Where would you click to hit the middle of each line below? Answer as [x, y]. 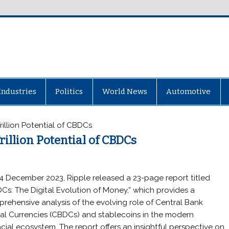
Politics [69, 91]
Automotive [189, 91]
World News [124, 91]
